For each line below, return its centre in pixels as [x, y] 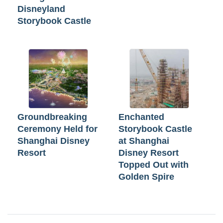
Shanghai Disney [54, 141]
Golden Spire [146, 177]
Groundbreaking [52, 117]
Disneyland [41, 9]
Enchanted [141, 117]
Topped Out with [154, 165]
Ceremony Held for [57, 129]
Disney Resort [149, 153]
